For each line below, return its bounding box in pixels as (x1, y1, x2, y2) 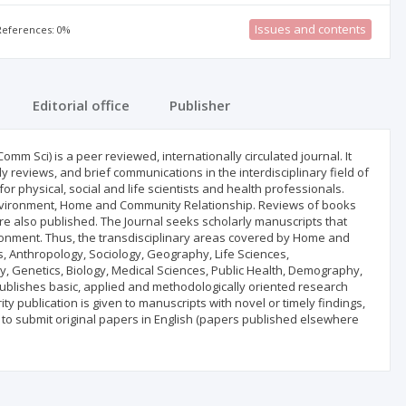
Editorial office (33, 96, 130, 114)
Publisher (169, 96, 230, 114)
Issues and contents (254, 21, 366, 37)
